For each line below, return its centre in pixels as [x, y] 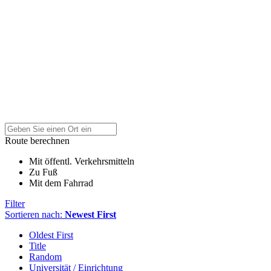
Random [45, 257]
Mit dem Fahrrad [61, 183]
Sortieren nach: [35, 215]
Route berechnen [37, 141]
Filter [15, 204]
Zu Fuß [43, 172]
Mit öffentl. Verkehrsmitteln [82, 162]
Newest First [90, 215]
